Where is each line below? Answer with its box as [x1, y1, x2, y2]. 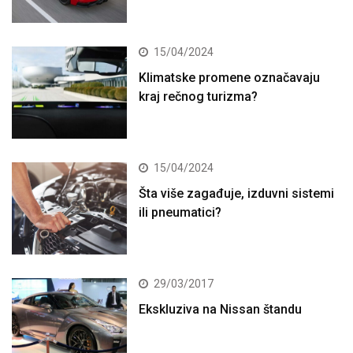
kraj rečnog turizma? [139, 88, 258, 104]
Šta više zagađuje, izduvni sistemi [139, 185, 335, 201]
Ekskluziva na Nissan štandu [139, 301, 303, 317]
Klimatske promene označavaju [139, 69, 321, 85]
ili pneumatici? [139, 204, 222, 220]
